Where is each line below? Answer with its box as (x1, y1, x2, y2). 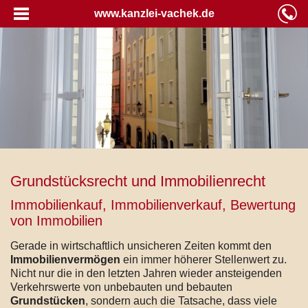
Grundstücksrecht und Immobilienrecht (10, 172, 265, 190)
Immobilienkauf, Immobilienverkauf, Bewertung (10, 197, 296, 212)
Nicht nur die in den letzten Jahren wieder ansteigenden (10, 267, 282, 279)
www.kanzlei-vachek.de (93, 8, 214, 19)
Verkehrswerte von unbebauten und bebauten (10, 280, 232, 293)
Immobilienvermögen (10, 253, 120, 265)
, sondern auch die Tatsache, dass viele (85, 294, 277, 307)
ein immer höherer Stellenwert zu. (120, 253, 287, 265)
